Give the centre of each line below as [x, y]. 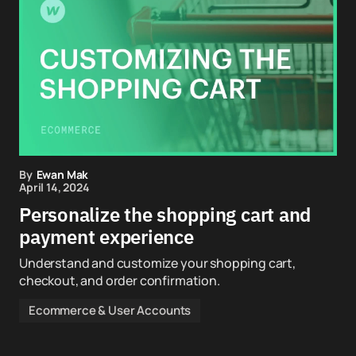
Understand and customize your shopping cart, [157, 263]
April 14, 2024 [54, 187]
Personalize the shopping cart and [165, 215]
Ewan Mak [62, 174]
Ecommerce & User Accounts [110, 310]
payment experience [106, 237]
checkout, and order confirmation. [120, 281]
